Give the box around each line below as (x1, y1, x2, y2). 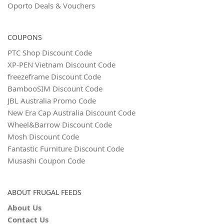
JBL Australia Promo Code (7, 95, 96, 106)
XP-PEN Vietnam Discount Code (7, 59, 115, 70)
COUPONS (7, 32, 42, 42)
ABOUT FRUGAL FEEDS (7, 187, 81, 197)
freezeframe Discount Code (7, 71, 101, 82)
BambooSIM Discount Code (7, 83, 102, 94)
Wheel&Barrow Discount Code (7, 119, 112, 130)
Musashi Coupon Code (7, 155, 85, 166)
